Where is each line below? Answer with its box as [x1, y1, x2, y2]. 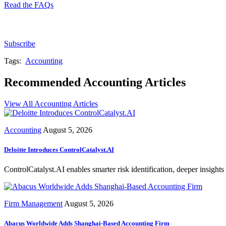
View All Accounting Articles [4, 99, 98, 108]
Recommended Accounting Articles [4, 75, 186, 89]
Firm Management [4, 199, 63, 208]
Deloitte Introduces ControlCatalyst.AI [4, 146, 114, 154]
